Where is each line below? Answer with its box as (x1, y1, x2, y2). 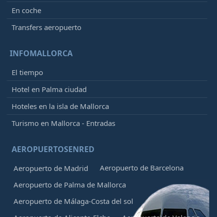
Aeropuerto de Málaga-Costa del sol (14, 196, 133, 206)
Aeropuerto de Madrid (14, 163, 88, 173)
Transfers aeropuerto (12, 22, 81, 32)
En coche (12, 5, 41, 15)
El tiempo (12, 67, 43, 77)
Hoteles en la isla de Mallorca (12, 101, 109, 111)
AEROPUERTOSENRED (12, 144, 94, 155)
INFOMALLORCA (10, 48, 73, 59)
